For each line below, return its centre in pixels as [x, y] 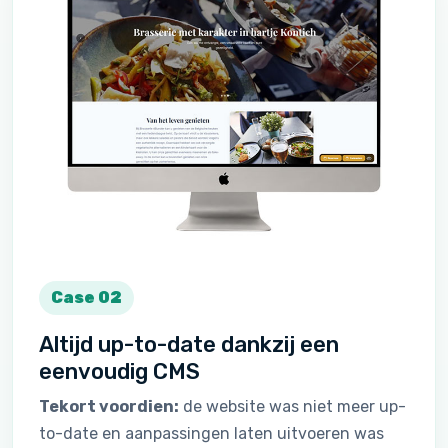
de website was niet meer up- [292, 406]
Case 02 [86, 297]
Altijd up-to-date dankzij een [189, 344]
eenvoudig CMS [119, 371]
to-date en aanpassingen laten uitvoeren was [211, 433]
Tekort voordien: [109, 406]
